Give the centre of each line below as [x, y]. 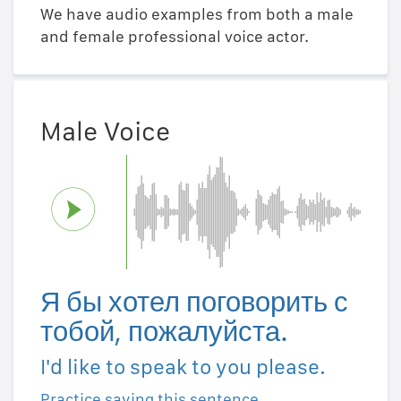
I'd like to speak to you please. [183, 366]
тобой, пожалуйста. [164, 331]
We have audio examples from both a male [197, 14]
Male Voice [105, 130]
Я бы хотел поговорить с [194, 301]
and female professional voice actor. [175, 36]
